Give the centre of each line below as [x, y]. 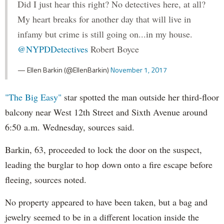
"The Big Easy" [33, 97]
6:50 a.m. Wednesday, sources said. [71, 127]
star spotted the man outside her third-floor [140, 97]
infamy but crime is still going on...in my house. [105, 34]
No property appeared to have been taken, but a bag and [106, 202]
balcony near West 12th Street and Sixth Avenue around [106, 112]
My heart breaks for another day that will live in [104, 19]
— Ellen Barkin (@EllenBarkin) [64, 69]
